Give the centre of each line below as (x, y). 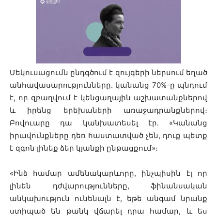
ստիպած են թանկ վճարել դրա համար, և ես (108, 211)
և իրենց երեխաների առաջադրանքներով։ (108, 110)
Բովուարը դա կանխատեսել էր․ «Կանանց (108, 123)
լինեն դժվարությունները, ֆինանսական (108, 186)
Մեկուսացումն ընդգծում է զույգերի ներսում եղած (108, 73)
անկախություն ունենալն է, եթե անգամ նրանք (108, 199)
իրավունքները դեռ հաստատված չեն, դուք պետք (108, 136)
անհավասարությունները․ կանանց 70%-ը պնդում (108, 85)
